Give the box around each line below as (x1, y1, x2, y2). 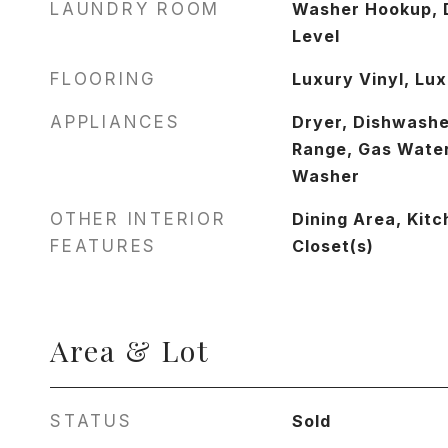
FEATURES (50, 236, 157, 256)
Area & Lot (50, 331, 210, 369)
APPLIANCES (50, 112, 181, 132)
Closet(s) (291, 236, 374, 256)
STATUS (50, 411, 133, 431)
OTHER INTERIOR (50, 209, 227, 229)
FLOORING (50, 69, 157, 89)
